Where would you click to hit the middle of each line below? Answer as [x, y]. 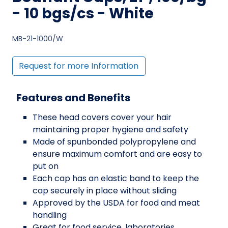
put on [46, 166]
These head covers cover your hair [102, 118]
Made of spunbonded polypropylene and [114, 142]
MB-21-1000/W [38, 38]
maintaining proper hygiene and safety [110, 130]
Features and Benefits [73, 98]
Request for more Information [79, 66]
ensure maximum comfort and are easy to [117, 154]
